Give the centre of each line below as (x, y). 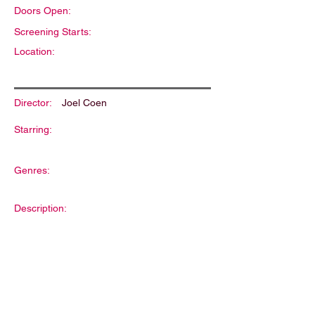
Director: (33, 103)
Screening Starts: (53, 32)
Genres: (32, 170)
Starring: (33, 129)
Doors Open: (43, 11)
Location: (34, 51)
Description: (40, 208)
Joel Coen (84, 103)
